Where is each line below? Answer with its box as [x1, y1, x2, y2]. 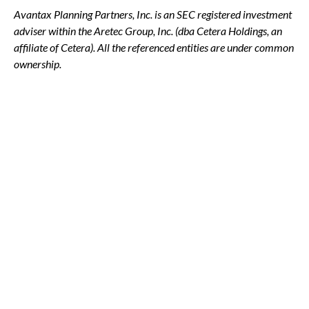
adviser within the [14, 24, 94, 38]
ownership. [14, 57, 61, 71]
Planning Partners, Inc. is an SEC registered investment [52, 8, 292, 21]
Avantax [14, 8, 52, 21]
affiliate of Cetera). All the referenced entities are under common [14, 41, 294, 54]
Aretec [94, 24, 123, 38]
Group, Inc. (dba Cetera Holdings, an [123, 24, 282, 38]
